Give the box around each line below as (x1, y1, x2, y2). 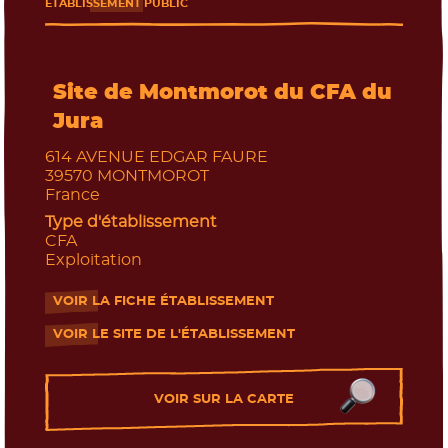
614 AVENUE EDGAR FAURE (44, 148, 268, 165)
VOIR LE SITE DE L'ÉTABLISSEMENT (52, 327, 295, 342)
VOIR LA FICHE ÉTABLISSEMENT (52, 294, 274, 309)
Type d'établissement (44, 213, 217, 230)
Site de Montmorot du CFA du (52, 81, 392, 103)
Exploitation (44, 251, 142, 268)
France (44, 186, 100, 203)
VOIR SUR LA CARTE (154, 391, 294, 406)
